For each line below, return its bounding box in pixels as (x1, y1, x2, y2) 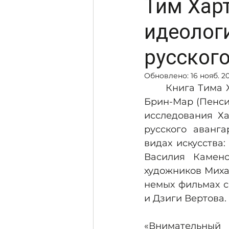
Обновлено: (144, 71, 191, 81)
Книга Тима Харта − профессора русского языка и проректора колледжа (144, 82, 166, 94)
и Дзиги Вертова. (144, 193, 226, 204)
